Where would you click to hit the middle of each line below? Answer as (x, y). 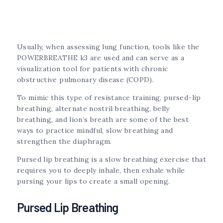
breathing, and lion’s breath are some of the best (103, 119)
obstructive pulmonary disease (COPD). (87, 79)
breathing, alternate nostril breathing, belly (93, 108)
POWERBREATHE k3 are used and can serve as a (101, 57)
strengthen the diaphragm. (66, 141)
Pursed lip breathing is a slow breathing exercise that (111, 159)
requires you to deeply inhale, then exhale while (101, 170)
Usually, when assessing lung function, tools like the (108, 47)
